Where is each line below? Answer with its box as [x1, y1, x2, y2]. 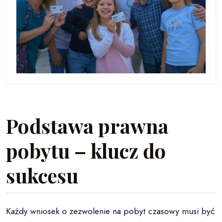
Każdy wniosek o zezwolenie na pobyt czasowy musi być [6, 205, 215, 218]
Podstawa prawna [6, 112, 168, 139]
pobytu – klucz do [6, 137, 166, 164]
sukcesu [6, 162, 78, 189]
